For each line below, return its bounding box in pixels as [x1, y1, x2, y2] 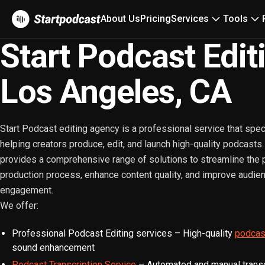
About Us [101, 13, 140, 24]
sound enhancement [12, 241, 95, 253]
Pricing [140, 13, 171, 24]
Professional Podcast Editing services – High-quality [12, 227, 235, 239]
